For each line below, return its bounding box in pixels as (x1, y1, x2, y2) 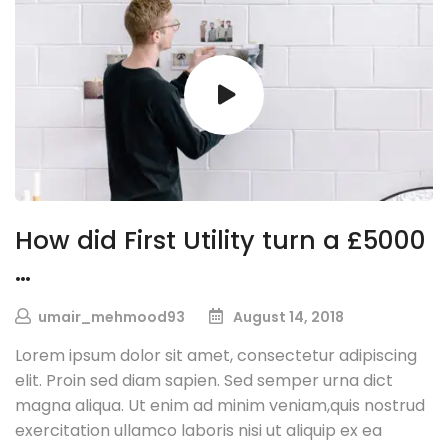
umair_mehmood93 (38, 307, 185, 328)
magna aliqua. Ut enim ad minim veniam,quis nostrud (15, 394, 425, 418)
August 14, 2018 (233, 307, 344, 328)
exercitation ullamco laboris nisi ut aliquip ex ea (15, 419, 382, 443)
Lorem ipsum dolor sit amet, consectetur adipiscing (15, 344, 417, 368)
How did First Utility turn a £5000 (15, 223, 426, 259)
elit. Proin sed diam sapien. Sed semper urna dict (15, 369, 393, 393)
